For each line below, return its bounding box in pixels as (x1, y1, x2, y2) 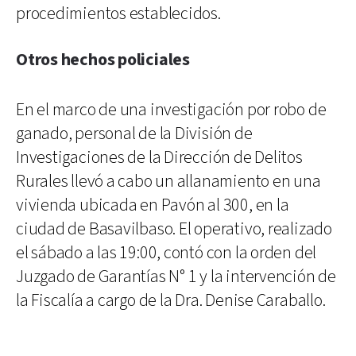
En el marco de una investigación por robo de (16, 98, 327, 122)
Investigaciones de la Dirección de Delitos (16, 145, 303, 169)
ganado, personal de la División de (16, 122, 253, 145)
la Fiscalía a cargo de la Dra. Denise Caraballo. (16, 288, 326, 312)
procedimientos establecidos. (16, 2, 221, 25)
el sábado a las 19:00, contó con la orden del (16, 241, 317, 265)
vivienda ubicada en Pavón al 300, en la (16, 193, 289, 217)
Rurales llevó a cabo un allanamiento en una (16, 169, 321, 193)
